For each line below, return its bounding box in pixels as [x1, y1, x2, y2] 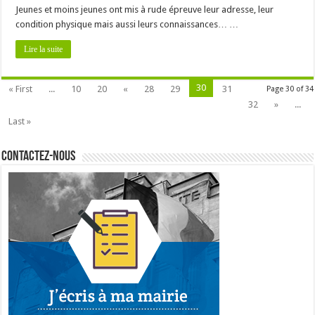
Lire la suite [24, 44, 63, 54]
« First [8, 83, 33, 94]
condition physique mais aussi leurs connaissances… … [15, 18, 239, 30]
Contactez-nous [1, 149, 76, 164]
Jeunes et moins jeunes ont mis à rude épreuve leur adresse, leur [15, 4, 274, 15]
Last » [8, 115, 32, 127]
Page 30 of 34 [266, 84, 314, 94]
